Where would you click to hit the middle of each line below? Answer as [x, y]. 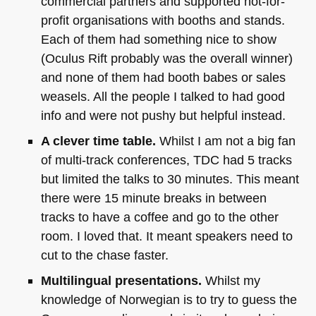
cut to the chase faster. [104, 255]
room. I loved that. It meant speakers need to [166, 236]
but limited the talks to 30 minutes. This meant [170, 178]
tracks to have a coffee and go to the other [159, 217]
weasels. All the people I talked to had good [163, 96]
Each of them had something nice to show [158, 39]
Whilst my [231, 280]
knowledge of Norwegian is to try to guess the [169, 299]
